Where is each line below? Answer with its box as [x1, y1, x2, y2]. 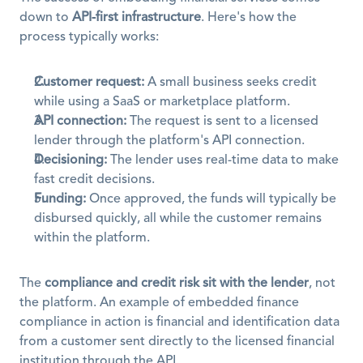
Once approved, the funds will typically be [86, 193, 336, 206]
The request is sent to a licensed [126, 115, 318, 128]
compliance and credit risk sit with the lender [45, 277, 309, 290]
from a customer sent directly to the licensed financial [19, 335, 335, 348]
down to [19, 11, 72, 24]
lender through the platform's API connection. [34, 135, 305, 147]
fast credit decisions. [34, 173, 155, 186]
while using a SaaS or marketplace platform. [34, 96, 290, 109]
